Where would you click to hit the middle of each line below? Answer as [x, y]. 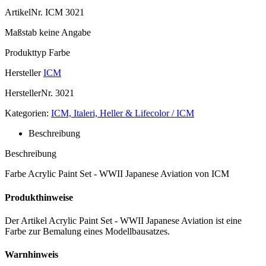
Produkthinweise [39, 197]
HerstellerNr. [29, 93]
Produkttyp [26, 53]
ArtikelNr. [24, 12]
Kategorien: [27, 113]
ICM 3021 [64, 12]
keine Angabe [64, 33]
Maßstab [21, 33]
